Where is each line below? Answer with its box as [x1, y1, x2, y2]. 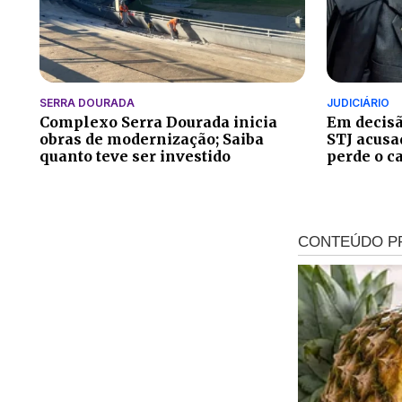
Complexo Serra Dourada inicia [39, 112, 277, 131]
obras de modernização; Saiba [39, 129, 264, 148]
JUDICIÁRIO [327, 95, 389, 109]
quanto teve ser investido [39, 146, 231, 165]
